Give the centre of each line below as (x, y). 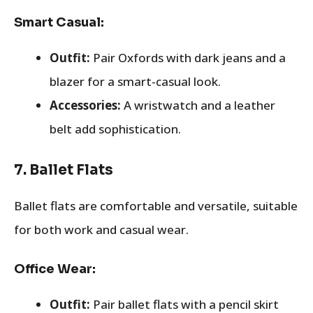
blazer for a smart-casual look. (135, 81)
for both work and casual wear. (101, 229)
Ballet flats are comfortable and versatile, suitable (156, 205)
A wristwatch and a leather (198, 105)
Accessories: (85, 105)
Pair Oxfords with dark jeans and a (188, 58)
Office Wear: (55, 269)
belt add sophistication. (115, 129)
